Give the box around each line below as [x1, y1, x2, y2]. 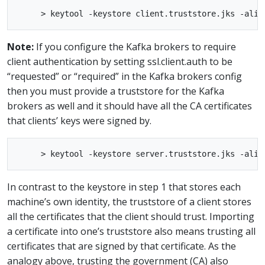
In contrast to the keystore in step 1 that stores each [7, 180, 241, 193]
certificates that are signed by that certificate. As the [7, 240, 236, 253]
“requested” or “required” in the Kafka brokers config [7, 70, 242, 83]
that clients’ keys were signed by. [7, 114, 151, 127]
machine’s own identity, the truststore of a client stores [7, 195, 251, 208]
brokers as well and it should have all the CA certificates [7, 99, 252, 112]
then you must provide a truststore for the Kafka [7, 85, 224, 98]
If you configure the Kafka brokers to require [34, 40, 236, 53]
